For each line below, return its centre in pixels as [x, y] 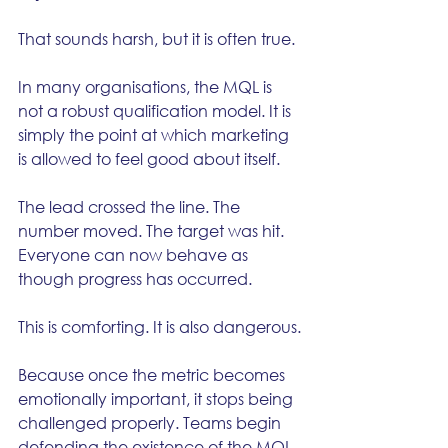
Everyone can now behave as [135, 254]
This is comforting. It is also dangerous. [159, 326]
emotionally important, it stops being [157, 398]
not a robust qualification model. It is [156, 110]
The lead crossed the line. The [131, 206]
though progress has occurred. [135, 278]
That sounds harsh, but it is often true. [156, 38]
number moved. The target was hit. [153, 230]
